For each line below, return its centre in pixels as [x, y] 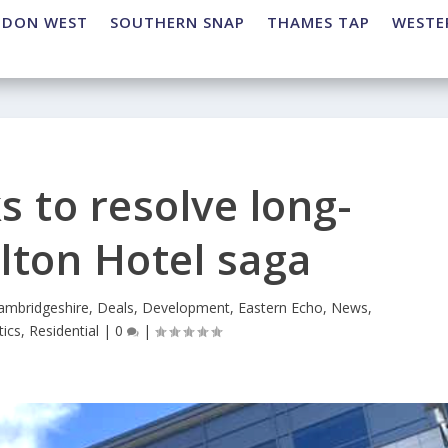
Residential [63, 331]
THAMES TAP [318, 22]
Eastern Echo [280, 308]
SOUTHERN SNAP [177, 22]
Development [185, 308]
